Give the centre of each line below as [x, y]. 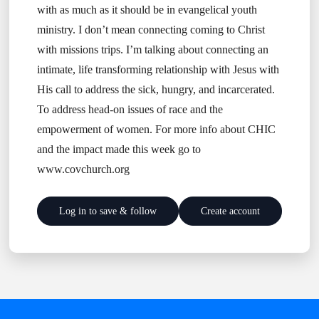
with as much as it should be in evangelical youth [147, 10]
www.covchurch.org [83, 169]
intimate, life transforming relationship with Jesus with [158, 70]
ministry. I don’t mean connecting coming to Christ [151, 30]
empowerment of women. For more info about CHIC [156, 130]
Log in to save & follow [108, 211]
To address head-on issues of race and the [130, 110]
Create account [231, 211]
